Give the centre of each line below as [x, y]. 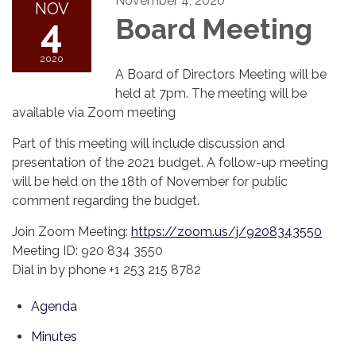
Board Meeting [214, 29]
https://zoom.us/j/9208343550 [226, 232]
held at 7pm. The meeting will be [211, 93]
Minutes [54, 337]
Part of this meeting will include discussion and [148, 143]
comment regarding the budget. [106, 201]
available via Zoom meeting [95, 112]
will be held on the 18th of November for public [150, 182]
